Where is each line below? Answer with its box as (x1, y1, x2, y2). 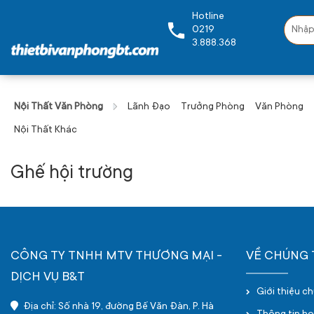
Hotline (191, 11, 224, 22)
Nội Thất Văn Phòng (14, 102, 103, 113)
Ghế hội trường (11, 163, 133, 184)
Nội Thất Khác (14, 125, 77, 136)
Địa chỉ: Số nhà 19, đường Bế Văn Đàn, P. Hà (20, 301, 214, 313)
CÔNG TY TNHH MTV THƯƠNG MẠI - (11, 250, 222, 264)
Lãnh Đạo (128, 102, 170, 113)
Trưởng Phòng (181, 102, 245, 113)
